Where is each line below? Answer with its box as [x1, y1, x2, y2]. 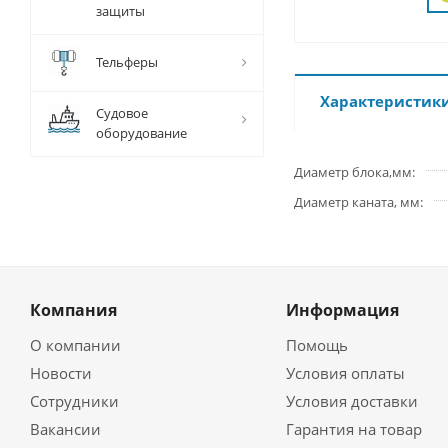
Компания [30, 299, 117, 321]
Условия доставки [285, 391, 418, 411]
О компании [30, 335, 121, 355]
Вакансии [30, 419, 101, 439]
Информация [285, 299, 399, 321]
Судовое [96, 104, 148, 122]
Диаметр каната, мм [294, 193, 420, 211]
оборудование [96, 124, 187, 142]
